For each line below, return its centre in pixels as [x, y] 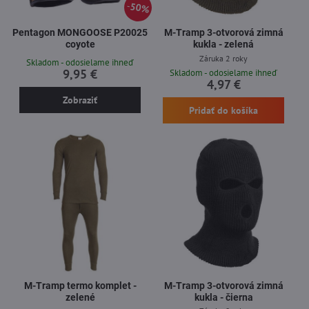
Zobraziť [80, 100]
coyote [80, 44]
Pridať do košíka [223, 110]
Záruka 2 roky [223, 58]
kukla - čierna [223, 297]
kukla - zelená [223, 44]
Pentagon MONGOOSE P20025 [80, 32]
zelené [80, 297]
